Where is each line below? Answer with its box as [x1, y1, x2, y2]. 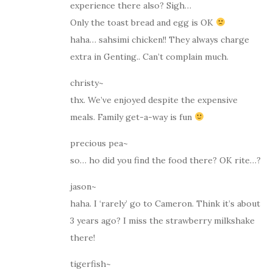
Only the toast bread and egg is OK [70, 16, 216, 28]
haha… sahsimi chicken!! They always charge [70, 34, 249, 45]
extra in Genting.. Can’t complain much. [70, 51, 229, 62]
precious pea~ [70, 137, 128, 149]
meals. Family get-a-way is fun [70, 111, 194, 122]
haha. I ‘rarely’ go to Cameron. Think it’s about [70, 197, 260, 209]
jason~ [70, 180, 96, 192]
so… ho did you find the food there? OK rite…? [70, 154, 261, 166]
